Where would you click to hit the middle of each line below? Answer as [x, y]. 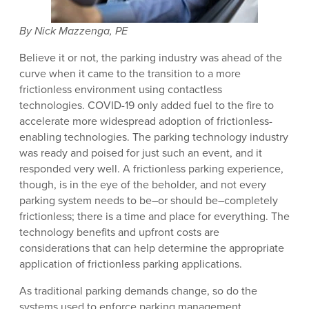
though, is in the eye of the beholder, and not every [143, 185]
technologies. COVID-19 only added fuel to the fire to [147, 106]
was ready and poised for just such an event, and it [141, 153]
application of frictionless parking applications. [131, 264]
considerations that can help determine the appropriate [152, 248]
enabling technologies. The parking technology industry [154, 137]
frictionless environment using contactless [121, 90]
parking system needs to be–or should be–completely [149, 201]
